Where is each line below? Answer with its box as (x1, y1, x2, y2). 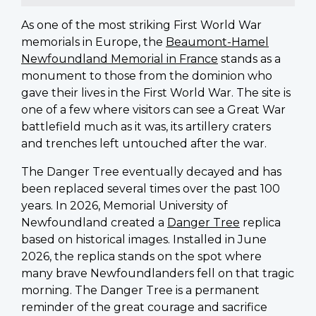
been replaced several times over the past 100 (21, 181, 280, 195)
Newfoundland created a (21, 215, 167, 229)
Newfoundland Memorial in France (21, 51, 218, 66)
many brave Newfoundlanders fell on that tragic (21, 266, 294, 280)
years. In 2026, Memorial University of (21, 198, 228, 212)
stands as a (218, 51, 281, 66)
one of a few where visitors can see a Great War (21, 102, 286, 116)
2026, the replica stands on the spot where (21, 249, 262, 263)
